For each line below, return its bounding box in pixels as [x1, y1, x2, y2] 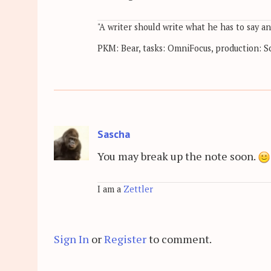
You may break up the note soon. [97, 149, 258, 164]
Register [104, 231, 146, 246]
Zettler [123, 183, 153, 195]
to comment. [146, 231, 212, 246]
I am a [97, 183, 123, 195]
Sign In [54, 231, 89, 246]
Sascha [97, 126, 130, 141]
